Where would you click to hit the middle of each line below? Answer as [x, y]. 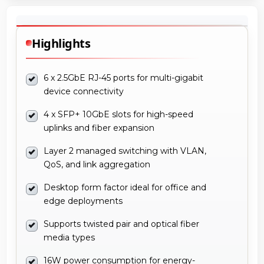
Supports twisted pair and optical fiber [121, 224]
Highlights [61, 43]
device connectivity [84, 91]
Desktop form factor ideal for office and [125, 187]
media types [69, 237]
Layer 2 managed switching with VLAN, [125, 151]
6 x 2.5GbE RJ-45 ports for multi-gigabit [123, 77]
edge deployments [83, 201]
